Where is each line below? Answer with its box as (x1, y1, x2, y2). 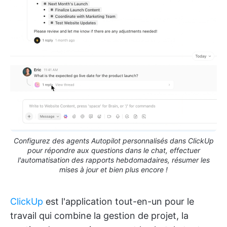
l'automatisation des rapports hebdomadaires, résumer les (17, 155, 210, 164)
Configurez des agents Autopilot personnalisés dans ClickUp (13, 136, 214, 145)
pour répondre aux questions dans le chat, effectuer (27, 145, 200, 155)
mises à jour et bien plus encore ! (59, 165, 168, 174)
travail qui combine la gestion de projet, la (10, 210, 188, 221)
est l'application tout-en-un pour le (43, 196, 194, 207)
